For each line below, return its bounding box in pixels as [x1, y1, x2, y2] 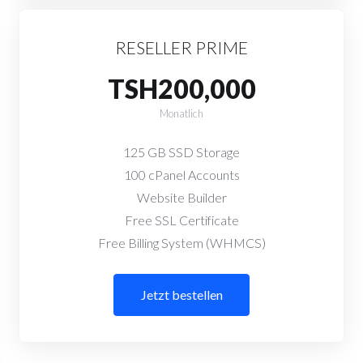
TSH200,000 [107, 73, 256, 105]
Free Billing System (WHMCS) [97, 235, 266, 250]
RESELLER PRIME [115, 37, 248, 58]
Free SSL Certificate [124, 212, 239, 228]
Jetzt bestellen [140, 287, 223, 302]
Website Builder [136, 190, 227, 205]
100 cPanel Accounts [123, 167, 240, 182]
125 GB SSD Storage [123, 144, 240, 160]
